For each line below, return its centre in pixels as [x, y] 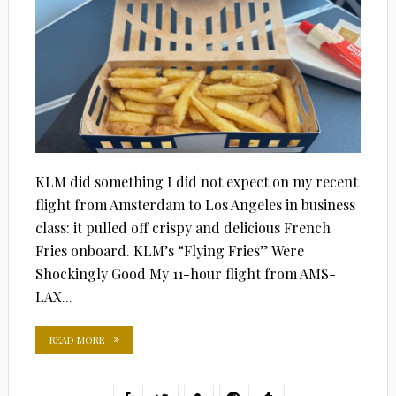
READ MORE [76, 339]
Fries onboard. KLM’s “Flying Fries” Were [169, 250]
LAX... [53, 296]
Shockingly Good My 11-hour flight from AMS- [185, 273]
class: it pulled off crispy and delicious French [183, 227]
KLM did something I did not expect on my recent [196, 181]
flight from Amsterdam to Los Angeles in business [195, 204]
